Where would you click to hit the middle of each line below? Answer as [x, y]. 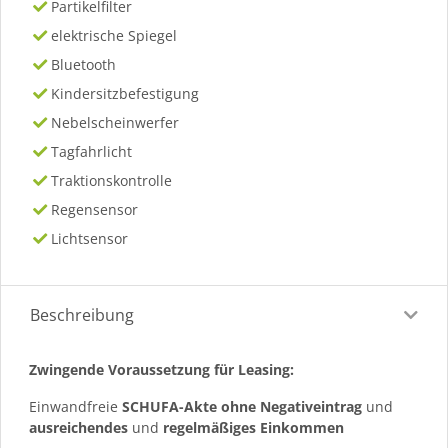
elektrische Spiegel [114, 35]
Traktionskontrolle [112, 180]
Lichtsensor [90, 238]
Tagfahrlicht [92, 151]
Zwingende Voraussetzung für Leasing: [161, 369]
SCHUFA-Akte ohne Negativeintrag [242, 406]
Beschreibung [82, 314]
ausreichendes [78, 427]
